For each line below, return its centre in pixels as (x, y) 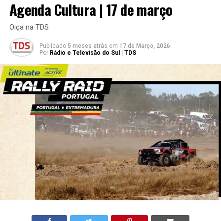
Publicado (53, 46)
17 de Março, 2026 (145, 46)
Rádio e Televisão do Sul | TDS (93, 53)
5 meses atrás (87, 46)
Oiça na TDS (29, 27)
